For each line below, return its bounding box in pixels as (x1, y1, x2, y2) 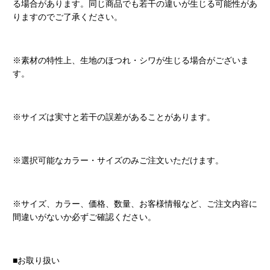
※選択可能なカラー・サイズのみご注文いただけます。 (12, 155, 224, 165)
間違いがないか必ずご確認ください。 (12, 212, 156, 222)
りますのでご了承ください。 (12, 12, 122, 22)
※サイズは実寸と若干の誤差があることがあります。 (12, 112, 215, 122)
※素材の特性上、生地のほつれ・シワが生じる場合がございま (12, 55, 249, 65)
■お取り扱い (12, 256, 60, 265)
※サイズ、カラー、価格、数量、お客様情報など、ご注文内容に (12, 199, 257, 209)
